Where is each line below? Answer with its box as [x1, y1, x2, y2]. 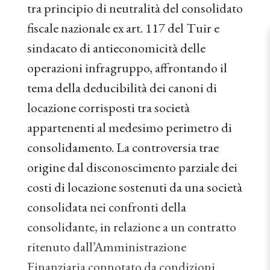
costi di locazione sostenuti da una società [27, 178, 242, 196]
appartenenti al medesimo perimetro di [27, 119, 232, 136]
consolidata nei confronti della [27, 198, 186, 216]
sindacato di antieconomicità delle [27, 39, 206, 57]
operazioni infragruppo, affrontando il [27, 59, 227, 77]
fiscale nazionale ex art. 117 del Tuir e [27, 19, 219, 37]
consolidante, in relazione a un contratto [27, 218, 236, 236]
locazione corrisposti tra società [27, 99, 190, 116]
